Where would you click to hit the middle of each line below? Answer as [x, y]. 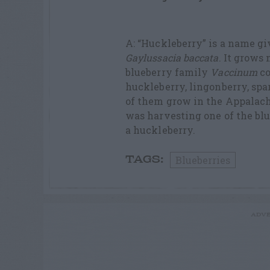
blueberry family [168, 72]
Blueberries [203, 160]
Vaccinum [234, 72]
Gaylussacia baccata [172, 58]
